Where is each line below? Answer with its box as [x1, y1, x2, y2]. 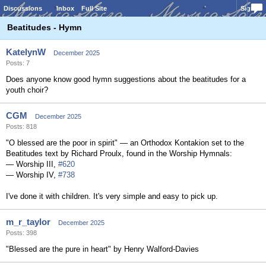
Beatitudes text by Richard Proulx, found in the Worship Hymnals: [6, 149, 232, 158]
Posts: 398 [6, 229, 37, 236]
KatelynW [6, 47, 46, 57]
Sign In [240, 5, 262, 12]
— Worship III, [6, 160, 58, 169]
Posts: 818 [6, 123, 37, 130]
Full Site [81, 5, 107, 12]
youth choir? [6, 85, 48, 94]
